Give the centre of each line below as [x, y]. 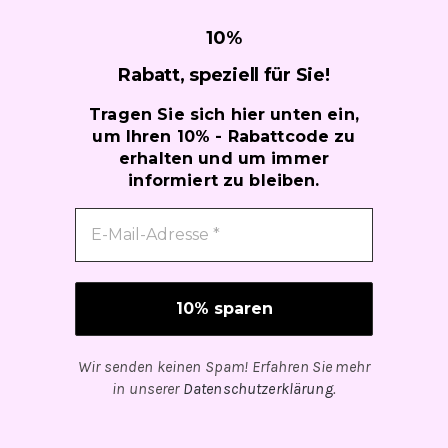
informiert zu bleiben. [224, 181]
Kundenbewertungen [129, 88]
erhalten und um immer [224, 159]
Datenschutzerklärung [257, 389]
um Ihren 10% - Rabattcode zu [224, 137]
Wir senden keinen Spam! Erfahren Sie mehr [224, 367]
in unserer [147, 389]
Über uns [69, 152]
